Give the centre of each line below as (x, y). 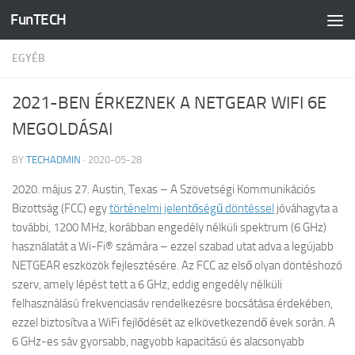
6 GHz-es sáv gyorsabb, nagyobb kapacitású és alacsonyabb (158, 342)
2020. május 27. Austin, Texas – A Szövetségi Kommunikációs (164, 189)
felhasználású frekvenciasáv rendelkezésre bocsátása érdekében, (172, 303)
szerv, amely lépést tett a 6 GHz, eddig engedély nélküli (147, 284)
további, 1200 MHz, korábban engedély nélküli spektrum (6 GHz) (169, 227)
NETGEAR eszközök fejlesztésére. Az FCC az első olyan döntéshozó (177, 265)
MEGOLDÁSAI (62, 129)
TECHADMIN (53, 160)
